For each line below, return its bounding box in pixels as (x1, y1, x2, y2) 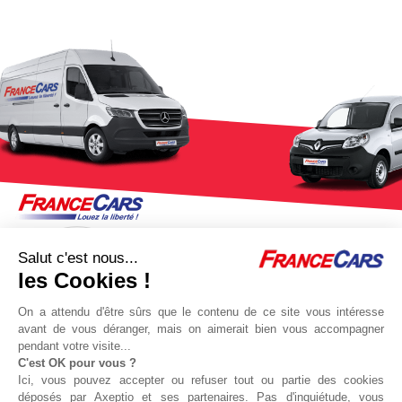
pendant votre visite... (18, 339, 135, 353)
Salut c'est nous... (18, 249, 138, 267)
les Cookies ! (18, 268, 151, 293)
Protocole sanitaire (248, 361, 355, 378)
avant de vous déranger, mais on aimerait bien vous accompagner (18, 322, 384, 336)
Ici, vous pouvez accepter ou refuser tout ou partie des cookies (18, 373, 384, 387)
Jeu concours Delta (47, 361, 154, 378)
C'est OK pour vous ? (18, 356, 136, 370)
